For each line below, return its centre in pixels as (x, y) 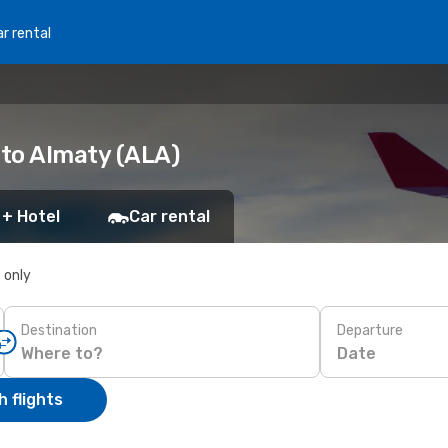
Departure (370, 330)
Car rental (169, 216)
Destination (59, 330)
